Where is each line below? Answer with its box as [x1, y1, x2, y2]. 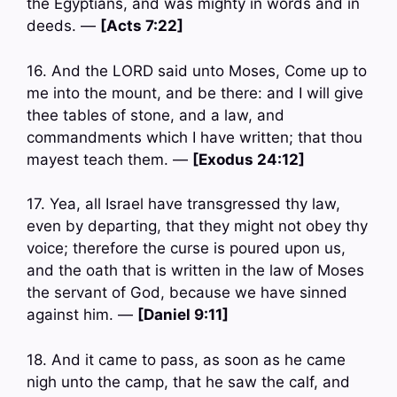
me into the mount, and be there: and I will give [27, 83, 363, 102]
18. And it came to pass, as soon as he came [27, 350, 346, 369]
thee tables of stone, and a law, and [27, 105, 284, 124]
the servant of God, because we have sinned [27, 284, 347, 302]
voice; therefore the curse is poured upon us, [27, 239, 346, 258]
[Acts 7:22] [100, 17, 183, 35]
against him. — [27, 306, 137, 324]
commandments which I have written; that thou [27, 128, 362, 146]
